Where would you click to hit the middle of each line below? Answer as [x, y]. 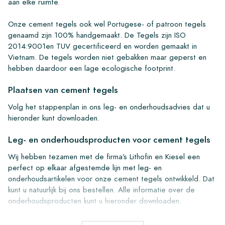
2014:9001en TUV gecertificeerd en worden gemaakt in [102, 46]
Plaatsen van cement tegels [63, 90]
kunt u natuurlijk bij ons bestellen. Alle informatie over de [101, 189]
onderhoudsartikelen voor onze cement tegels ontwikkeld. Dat [111, 178]
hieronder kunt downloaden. [55, 118]
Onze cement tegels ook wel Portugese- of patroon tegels [107, 24]
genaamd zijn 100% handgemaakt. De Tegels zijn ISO [97, 35]
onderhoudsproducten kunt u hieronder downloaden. [96, 200]
